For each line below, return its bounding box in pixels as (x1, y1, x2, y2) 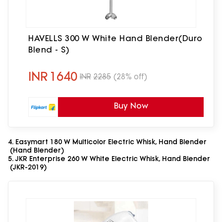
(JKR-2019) (8, 163, 47, 171)
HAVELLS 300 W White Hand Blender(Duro (28, 33, 203, 44)
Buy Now (113, 101, 148, 111)
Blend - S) (28, 45, 69, 55)
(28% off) (113, 71, 147, 81)
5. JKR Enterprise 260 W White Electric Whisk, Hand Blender (8, 154, 210, 163)
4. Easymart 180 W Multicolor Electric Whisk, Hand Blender (8, 137, 207, 146)
